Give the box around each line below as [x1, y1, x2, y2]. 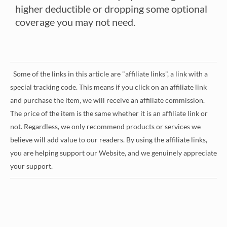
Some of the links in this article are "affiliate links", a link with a [10, 69, 208, 78]
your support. [10, 161, 53, 170]
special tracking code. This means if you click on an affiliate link [10, 82, 207, 91]
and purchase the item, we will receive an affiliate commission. [10, 95, 205, 104]
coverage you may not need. [15, 15, 135, 28]
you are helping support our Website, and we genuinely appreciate [10, 148, 217, 157]
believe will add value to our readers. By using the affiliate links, [10, 135, 207, 144]
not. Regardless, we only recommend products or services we [10, 122, 201, 131]
